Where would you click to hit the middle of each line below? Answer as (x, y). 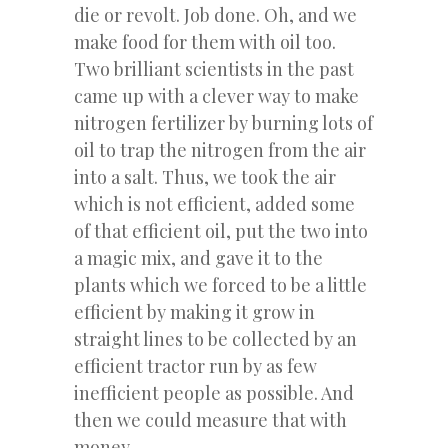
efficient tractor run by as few (195, 365)
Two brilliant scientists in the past (214, 68)
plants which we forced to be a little (220, 284)
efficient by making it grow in (194, 311)
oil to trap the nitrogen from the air (220, 149)
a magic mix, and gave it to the (198, 257)
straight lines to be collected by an (215, 338)
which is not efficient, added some (214, 203)
